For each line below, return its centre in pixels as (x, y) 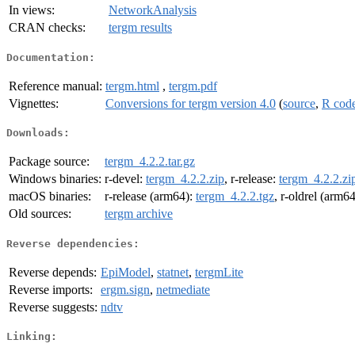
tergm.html (132, 86)
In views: (32, 10)
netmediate (183, 289)
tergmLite (219, 272)
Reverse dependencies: (73, 243)
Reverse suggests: (53, 307)
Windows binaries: (55, 179)
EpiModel (126, 272)
